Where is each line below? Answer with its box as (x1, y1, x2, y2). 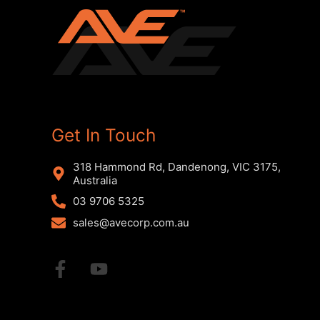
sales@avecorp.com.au (73, 216, 189, 230)
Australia (73, 173, 117, 187)
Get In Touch (51, 124, 156, 146)
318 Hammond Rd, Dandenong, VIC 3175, (73, 159, 281, 174)
